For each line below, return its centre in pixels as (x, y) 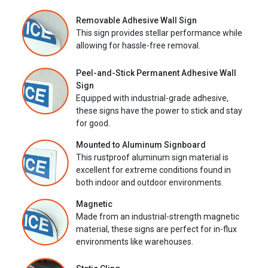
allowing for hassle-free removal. (138, 46)
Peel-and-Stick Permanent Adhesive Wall (156, 73)
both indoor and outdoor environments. (150, 182)
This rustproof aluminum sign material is (152, 157)
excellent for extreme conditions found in (153, 170)
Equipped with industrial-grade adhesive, (152, 98)
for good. (93, 123)
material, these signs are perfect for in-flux (156, 229)
